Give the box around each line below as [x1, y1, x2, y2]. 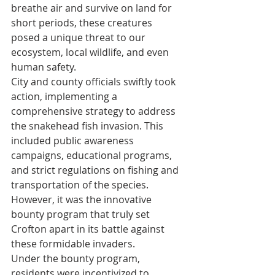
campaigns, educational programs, [11, 149, 174, 162]
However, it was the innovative [11, 193, 154, 206]
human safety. [11, 60, 76, 74]
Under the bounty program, [11, 252, 142, 265]
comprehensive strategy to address [11, 104, 178, 118]
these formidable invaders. [11, 237, 135, 250]
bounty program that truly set [11, 207, 152, 221]
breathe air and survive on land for [11, 1, 174, 15]
